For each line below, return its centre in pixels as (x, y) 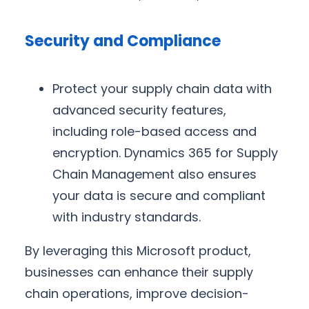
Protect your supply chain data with (162, 88)
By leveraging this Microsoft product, (138, 250)
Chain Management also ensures (154, 174)
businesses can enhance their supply (139, 272)
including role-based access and (154, 131)
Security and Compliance (123, 41)
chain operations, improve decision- (137, 293)
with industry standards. (127, 217)
